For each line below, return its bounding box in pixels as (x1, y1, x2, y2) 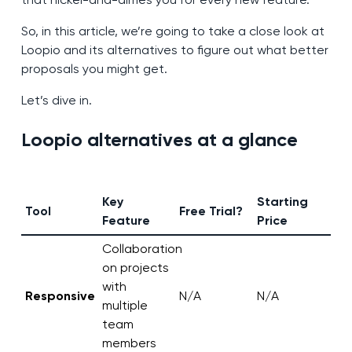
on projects (101, 260, 169, 276)
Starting (256, 194, 308, 210)
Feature (101, 213, 150, 229)
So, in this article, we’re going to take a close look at (20, 24, 324, 39)
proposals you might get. (20, 61, 167, 77)
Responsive (24, 288, 95, 304)
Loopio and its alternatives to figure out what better (20, 42, 328, 58)
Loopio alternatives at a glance (20, 128, 298, 152)
